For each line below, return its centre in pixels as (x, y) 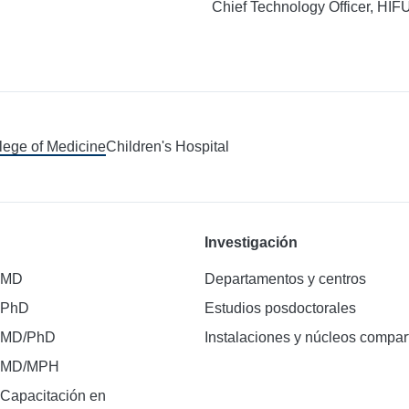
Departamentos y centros (285, 279)
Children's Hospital (168, 147)
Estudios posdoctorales (280, 308)
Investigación (251, 242)
